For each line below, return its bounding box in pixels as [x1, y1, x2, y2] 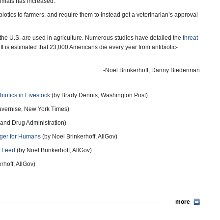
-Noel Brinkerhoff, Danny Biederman [103, 67, 200, 74]
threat [183, 34, 198, 41]
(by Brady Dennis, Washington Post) [50, 92, 148, 99]
